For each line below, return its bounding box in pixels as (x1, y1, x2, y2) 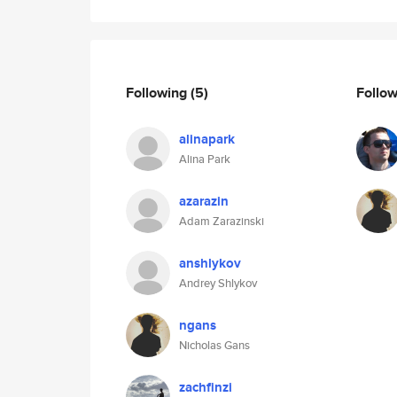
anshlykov (179, 253, 241, 273)
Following (126, 82, 191, 103)
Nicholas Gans (179, 337, 250, 354)
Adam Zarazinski (179, 213, 264, 230)
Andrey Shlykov (179, 275, 257, 292)
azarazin (179, 191, 229, 211)
